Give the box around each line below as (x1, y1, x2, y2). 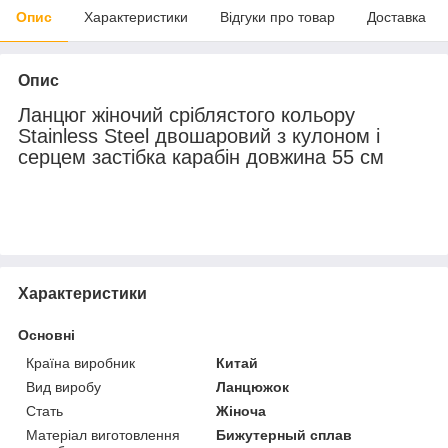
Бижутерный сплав (216, 426, 353, 443)
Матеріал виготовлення (26, 426, 180, 443)
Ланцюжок (216, 378, 290, 395)
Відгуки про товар (220, 8, 335, 25)
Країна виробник (26, 354, 135, 371)
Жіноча (216, 402, 267, 419)
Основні (18, 326, 75, 343)
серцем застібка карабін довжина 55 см (18, 145, 384, 168)
